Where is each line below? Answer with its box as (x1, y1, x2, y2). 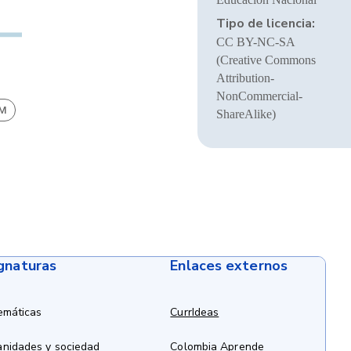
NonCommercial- (215, 89, 302, 103)
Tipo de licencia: (215, 15, 315, 32)
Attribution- (215, 71, 274, 85)
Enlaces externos (170, 256, 288, 275)
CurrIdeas (170, 305, 219, 320)
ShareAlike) (215, 107, 276, 121)
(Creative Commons (215, 53, 316, 67)
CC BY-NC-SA (215, 35, 295, 49)
